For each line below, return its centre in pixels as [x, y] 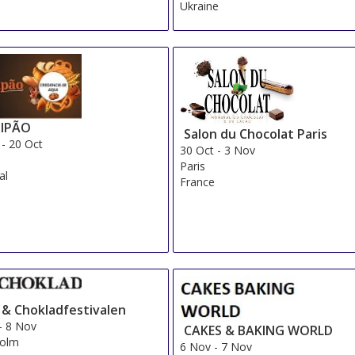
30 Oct [197, 151]
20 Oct [26, 143]
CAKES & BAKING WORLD [259, 330]
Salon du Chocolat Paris [256, 134]
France [198, 182]
